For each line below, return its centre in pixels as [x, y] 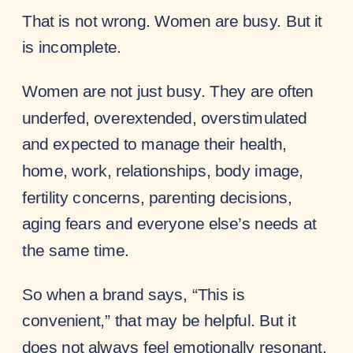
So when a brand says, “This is [134, 294]
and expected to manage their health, [155, 144]
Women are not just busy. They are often [168, 91]
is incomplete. [72, 47]
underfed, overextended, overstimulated [165, 117]
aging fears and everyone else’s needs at [169, 223]
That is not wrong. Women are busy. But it [172, 20]
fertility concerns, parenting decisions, [158, 197]
